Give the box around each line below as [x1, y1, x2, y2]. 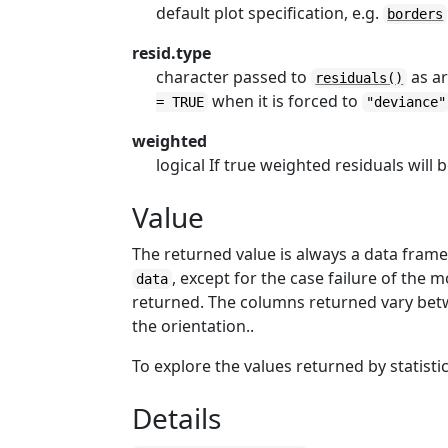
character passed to [156, 66, 312, 88]
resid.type [132, 42, 212, 64]
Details [132, 399, 222, 437]
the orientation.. [132, 315, 255, 337]
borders [387, 6, 444, 22]
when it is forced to [208, 90, 363, 112]
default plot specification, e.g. [156, 2, 384, 24]
